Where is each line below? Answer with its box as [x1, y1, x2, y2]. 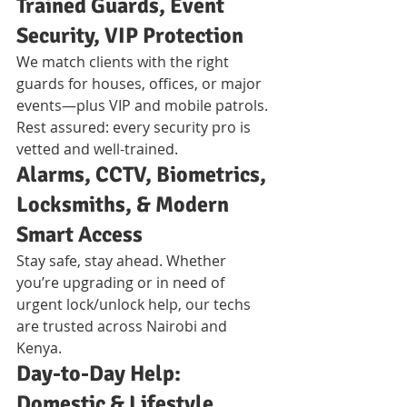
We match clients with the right [16, 51, 233, 72]
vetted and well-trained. [16, 138, 178, 159]
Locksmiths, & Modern [16, 190, 233, 218]
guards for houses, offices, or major [16, 73, 265, 94]
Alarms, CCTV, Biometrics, [16, 160, 271, 188]
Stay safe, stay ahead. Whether [16, 250, 230, 271]
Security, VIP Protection [16, 21, 243, 49]
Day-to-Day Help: [16, 359, 185, 387]
